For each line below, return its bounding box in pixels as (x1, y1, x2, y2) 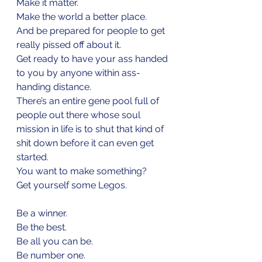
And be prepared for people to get (16, 25, 167, 36)
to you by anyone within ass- (16, 67, 140, 78)
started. (16, 151, 49, 163)
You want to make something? (16, 165, 147, 177)
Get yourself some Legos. (16, 179, 127, 191)
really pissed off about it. (16, 39, 123, 50)
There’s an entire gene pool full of (16, 95, 161, 106)
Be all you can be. (16, 235, 93, 247)
